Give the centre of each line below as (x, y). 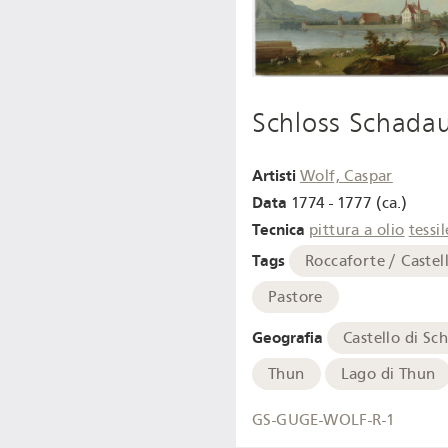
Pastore (295, 297)
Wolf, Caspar (346, 176)
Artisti (274, 176)
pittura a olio (357, 229)
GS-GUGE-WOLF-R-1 (324, 419)
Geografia (287, 338)
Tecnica (278, 229)
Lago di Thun (388, 374)
